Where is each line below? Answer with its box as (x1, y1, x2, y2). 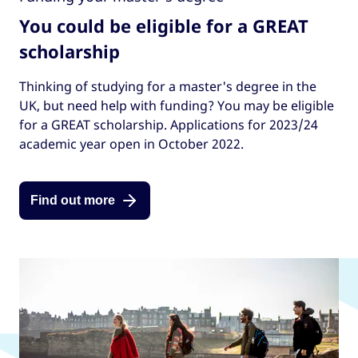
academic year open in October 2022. (19, 134, 244, 153)
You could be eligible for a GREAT (19, 13, 308, 38)
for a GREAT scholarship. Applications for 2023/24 (19, 115, 318, 133)
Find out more (30, 193, 115, 208)
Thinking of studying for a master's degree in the (19, 77, 316, 95)
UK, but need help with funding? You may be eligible (19, 96, 334, 114)
